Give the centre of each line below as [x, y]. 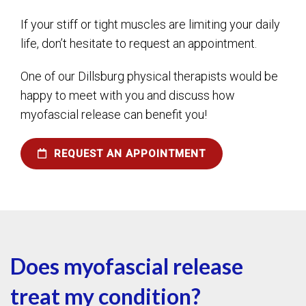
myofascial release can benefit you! [114, 114]
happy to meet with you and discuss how [128, 95]
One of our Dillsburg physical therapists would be [149, 76]
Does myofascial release [127, 266]
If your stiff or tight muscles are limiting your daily [150, 24]
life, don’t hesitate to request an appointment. [139, 43]
